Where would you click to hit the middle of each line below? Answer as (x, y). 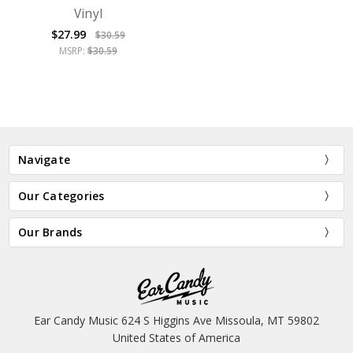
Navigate (45, 160)
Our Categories (61, 196)
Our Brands (50, 232)
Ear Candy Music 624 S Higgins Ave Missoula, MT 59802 (176, 320)
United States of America (176, 337)
